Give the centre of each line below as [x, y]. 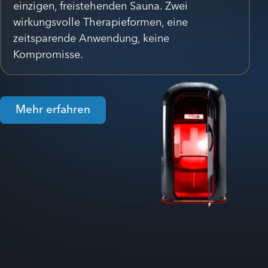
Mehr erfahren [53, 109]
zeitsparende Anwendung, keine [91, 38]
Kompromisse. [48, 54]
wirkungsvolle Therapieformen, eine [100, 22]
